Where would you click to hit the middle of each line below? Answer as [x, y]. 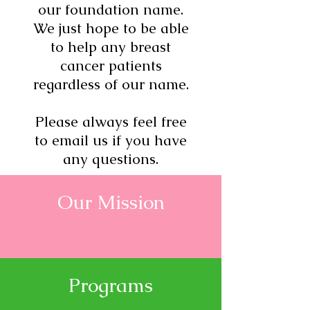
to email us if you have [111, 140]
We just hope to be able [111, 28]
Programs [111, 285]
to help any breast [111, 47]
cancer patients [111, 65]
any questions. [111, 159]
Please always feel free [111, 121]
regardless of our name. [111, 84]
